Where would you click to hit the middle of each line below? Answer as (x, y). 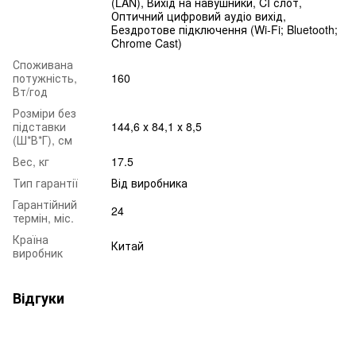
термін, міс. (43, 218)
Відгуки (39, 298)
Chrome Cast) (147, 43)
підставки (39, 127)
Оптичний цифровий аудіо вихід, (199, 16)
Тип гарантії (45, 183)
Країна (31, 240)
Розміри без (44, 113)
